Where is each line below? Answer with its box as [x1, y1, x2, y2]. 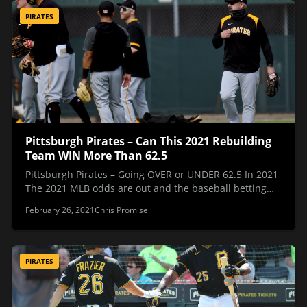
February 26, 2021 [25, 204, 95, 216]
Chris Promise [95, 204, 148, 216]
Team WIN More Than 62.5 [25, 148, 167, 164]
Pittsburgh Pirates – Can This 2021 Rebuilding [25, 134, 271, 149]
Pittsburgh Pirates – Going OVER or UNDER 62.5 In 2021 [25, 167, 278, 181]
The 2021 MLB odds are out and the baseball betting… [25, 181, 274, 195]
